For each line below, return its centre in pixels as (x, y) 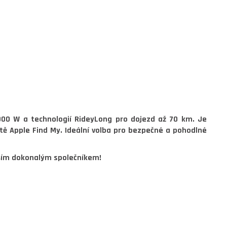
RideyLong (93, 119)
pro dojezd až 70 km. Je (160, 119)
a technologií (47, 119)
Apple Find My (35, 130)
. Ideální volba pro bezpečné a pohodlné (134, 130)
